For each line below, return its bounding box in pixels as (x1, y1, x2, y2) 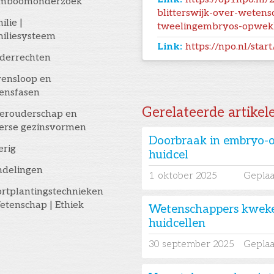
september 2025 (162, 239, 235, 251)
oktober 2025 (158, 170, 218, 182)
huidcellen (149, 217, 206, 231)
